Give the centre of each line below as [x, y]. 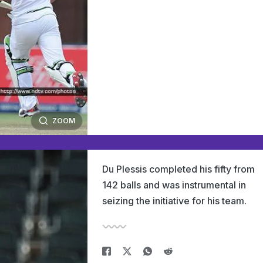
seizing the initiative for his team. [174, 201]
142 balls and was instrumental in [174, 185]
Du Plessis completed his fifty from [178, 169]
